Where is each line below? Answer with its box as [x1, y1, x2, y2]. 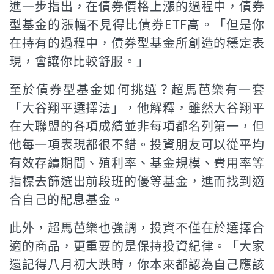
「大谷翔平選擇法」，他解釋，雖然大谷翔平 [9, 98, 265, 116]
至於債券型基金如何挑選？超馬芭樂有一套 [9, 80, 265, 98]
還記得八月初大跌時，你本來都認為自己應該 [9, 254, 265, 273]
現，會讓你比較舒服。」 [9, 51, 149, 70]
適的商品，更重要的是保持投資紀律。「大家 [9, 236, 265, 254]
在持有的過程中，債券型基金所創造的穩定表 [9, 33, 265, 51]
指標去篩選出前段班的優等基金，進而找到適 [9, 171, 265, 190]
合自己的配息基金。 [9, 190, 124, 208]
